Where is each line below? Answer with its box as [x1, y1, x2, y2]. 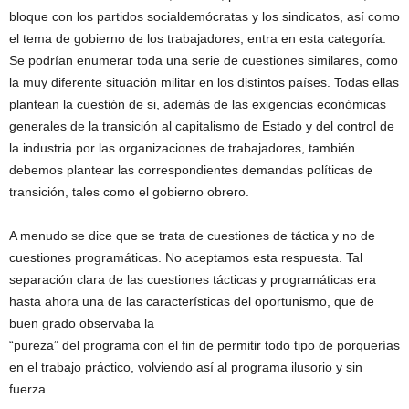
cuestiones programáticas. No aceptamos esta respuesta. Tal [9, 250, 362, 266]
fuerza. [9, 382, 49, 397]
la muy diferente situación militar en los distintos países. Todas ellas [9, 75, 399, 90]
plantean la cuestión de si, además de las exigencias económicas [9, 97, 386, 112]
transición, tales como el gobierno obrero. [9, 184, 249, 200]
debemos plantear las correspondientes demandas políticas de [9, 163, 372, 178]
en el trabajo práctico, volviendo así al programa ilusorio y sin [9, 360, 362, 375]
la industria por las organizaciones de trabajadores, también [9, 141, 355, 156]
